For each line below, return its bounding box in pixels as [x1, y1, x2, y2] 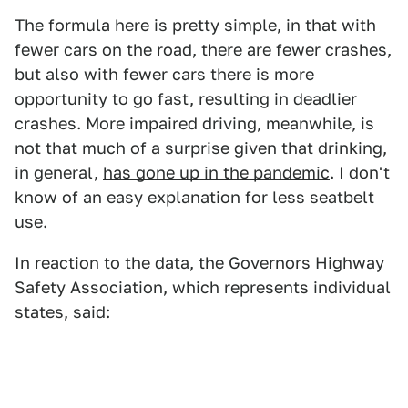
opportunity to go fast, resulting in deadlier [15, 88, 357, 108]
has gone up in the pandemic [103, 162, 330, 182]
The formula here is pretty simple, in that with [15, 15, 376, 35]
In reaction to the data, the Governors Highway [15, 252, 384, 272]
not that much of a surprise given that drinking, [15, 138, 387, 158]
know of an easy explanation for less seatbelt [15, 187, 374, 207]
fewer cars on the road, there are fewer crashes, [15, 39, 392, 59]
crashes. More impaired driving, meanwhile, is [15, 113, 374, 133]
